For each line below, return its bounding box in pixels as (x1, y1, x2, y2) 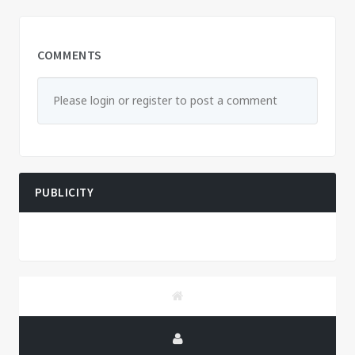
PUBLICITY (35, 184, 94, 200)
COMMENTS (37, 46, 103, 63)
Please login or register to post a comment (53, 92, 277, 108)
